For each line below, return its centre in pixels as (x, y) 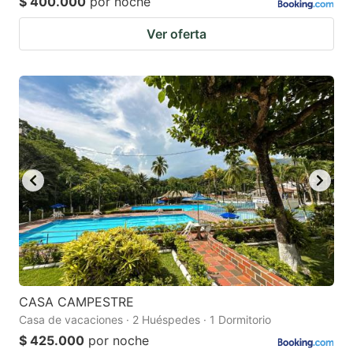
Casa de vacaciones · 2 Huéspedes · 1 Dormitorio (145, 319)
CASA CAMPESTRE (76, 301)
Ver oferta (176, 33)
